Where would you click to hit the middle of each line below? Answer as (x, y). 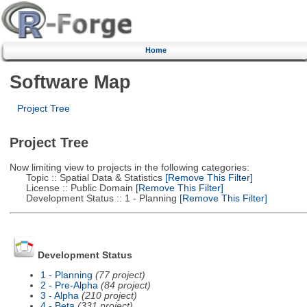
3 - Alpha (59, 295)
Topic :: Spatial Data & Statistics (86, 177)
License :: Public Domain (71, 188)
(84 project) (125, 285)
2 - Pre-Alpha (69, 285)
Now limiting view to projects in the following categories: (129, 167)
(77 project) (120, 275)
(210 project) (109, 295)
